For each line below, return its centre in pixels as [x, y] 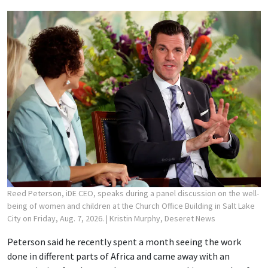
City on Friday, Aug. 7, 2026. [57, 218]
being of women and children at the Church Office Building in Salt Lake [131, 205]
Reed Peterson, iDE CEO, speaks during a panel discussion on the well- [133, 193]
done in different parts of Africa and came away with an [118, 256]
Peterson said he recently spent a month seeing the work [124, 241]
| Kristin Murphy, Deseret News [161, 218]
